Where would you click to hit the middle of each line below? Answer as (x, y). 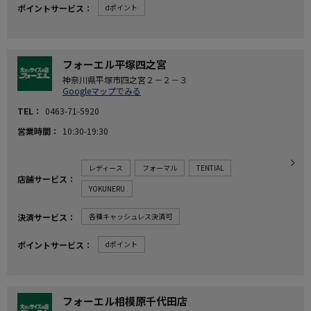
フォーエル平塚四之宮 (115, 64)
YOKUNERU (107, 188)
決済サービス (42, 217)
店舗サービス (42, 178)
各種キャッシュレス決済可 (131, 216)
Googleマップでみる (102, 91)
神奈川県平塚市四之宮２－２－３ (125, 79)
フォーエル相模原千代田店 (125, 301)
